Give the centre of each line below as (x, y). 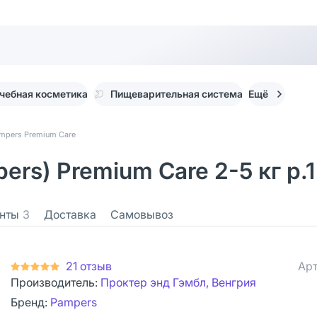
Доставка (70, 214)
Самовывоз (142, 214)
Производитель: (56, 282)
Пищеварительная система (177, 94)
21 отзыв (89, 266)
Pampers (74, 302)
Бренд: (30, 302)
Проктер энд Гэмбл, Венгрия (178, 282)
